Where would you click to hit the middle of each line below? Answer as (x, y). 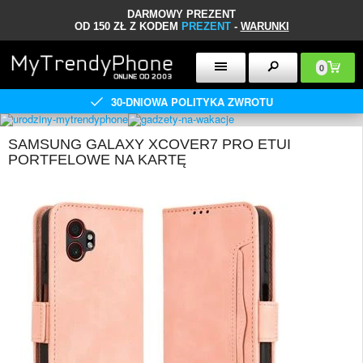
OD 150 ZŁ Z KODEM (128, 26)
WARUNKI (265, 26)
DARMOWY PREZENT (181, 14)
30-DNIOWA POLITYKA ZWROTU (192, 101)
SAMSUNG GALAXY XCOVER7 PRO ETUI (149, 144)
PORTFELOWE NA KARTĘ (97, 160)
